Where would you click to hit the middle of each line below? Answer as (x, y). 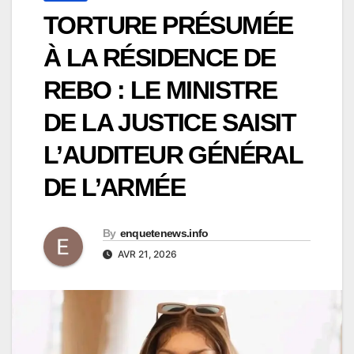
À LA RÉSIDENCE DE (160, 58)
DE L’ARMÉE (114, 188)
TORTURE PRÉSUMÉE (168, 26)
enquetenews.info (164, 233)
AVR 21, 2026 (146, 254)
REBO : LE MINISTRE (160, 90)
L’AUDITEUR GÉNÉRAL (173, 155)
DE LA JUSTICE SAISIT (169, 123)
